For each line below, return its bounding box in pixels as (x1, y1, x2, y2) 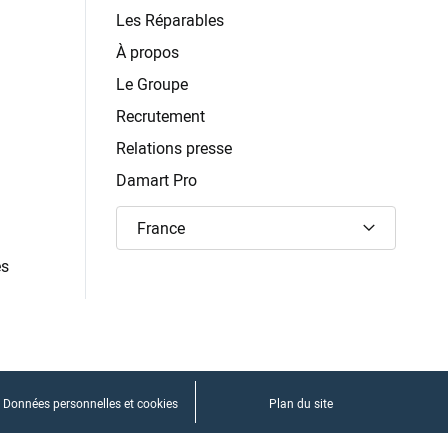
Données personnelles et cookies (2, 395, 178, 412)
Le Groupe (116, 73, 188, 96)
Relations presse (116, 137, 232, 160)
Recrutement (116, 105, 205, 128)
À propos (116, 41, 179, 64)
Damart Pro (116, 169, 197, 192)
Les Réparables (116, 9, 224, 32)
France (137, 217, 185, 240)
